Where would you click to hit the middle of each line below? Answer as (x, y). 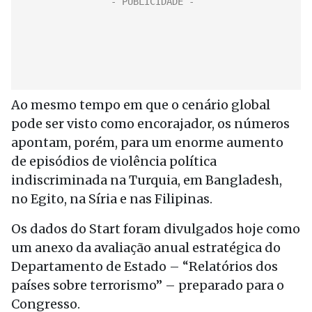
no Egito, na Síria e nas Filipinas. (112, 199)
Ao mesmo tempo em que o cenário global (141, 105)
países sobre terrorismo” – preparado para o (148, 285)
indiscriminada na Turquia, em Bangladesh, (147, 180)
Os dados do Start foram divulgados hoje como (156, 229)
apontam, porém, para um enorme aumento (147, 142)
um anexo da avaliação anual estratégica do (146, 248)
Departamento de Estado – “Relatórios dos (145, 266)
